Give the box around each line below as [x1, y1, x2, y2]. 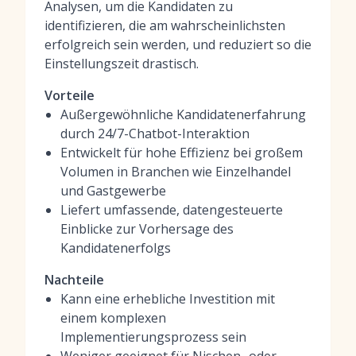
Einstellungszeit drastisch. [44, 55, 199, 72]
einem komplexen [60, 309, 166, 327]
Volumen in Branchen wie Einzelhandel [60, 163, 291, 180]
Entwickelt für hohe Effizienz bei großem [60, 144, 303, 161]
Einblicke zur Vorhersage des [60, 220, 234, 238]
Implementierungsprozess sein [60, 328, 246, 346]
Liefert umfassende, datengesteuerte [60, 201, 283, 219]
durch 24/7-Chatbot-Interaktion [60, 125, 250, 142]
